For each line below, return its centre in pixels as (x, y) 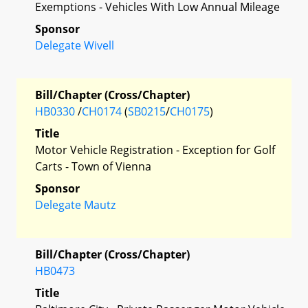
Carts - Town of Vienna (93, 166)
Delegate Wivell (75, 45)
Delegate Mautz (75, 205)
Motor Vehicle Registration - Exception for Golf (155, 150)
